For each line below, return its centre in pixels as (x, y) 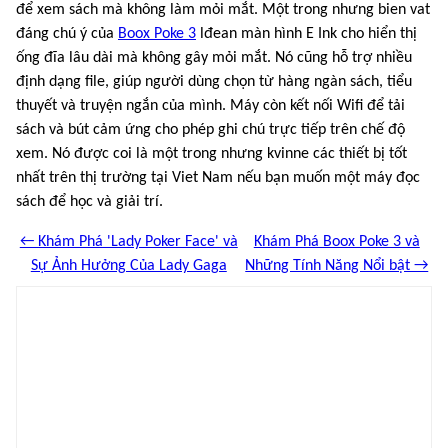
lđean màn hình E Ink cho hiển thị (306, 33)
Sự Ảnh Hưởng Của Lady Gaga (128, 265)
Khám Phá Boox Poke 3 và (336, 241)
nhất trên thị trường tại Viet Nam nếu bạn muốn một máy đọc (218, 177)
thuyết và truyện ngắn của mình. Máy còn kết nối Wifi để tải (210, 105)
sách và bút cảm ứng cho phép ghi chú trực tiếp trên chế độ (210, 129)
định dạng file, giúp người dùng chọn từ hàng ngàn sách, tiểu (214, 81)
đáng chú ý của (67, 33)
